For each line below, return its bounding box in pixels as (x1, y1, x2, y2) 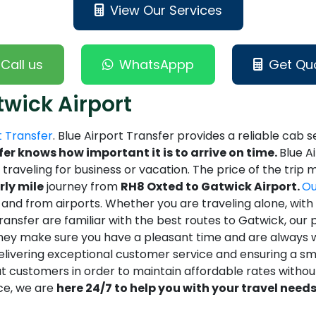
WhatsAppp (119, 56, 194, 74)
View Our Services (109, 1, 222, 20)
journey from (44, 178, 121, 195)
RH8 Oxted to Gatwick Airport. (121, 178, 302, 195)
